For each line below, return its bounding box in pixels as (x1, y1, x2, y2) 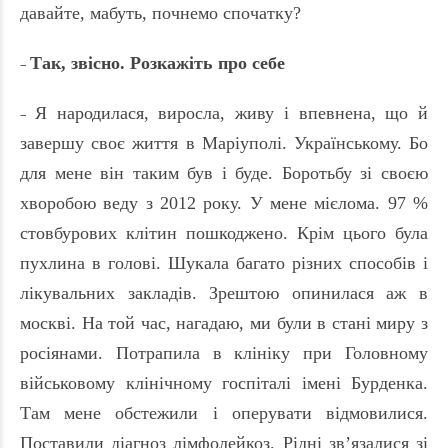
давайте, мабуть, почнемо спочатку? (20, 3, 301, 24)
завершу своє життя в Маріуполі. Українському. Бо (20, 133, 428, 154)
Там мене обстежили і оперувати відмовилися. (20, 403, 428, 424)
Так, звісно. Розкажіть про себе (30, 53, 285, 74)
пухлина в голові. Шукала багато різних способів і (20, 253, 428, 274)
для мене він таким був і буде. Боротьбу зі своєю (20, 163, 428, 184)
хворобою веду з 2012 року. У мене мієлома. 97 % (20, 193, 428, 214)
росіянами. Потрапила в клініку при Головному (20, 343, 428, 364)
